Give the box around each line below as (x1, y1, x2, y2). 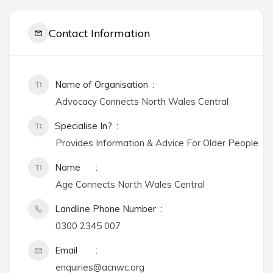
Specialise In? (55, 120, 112, 132)
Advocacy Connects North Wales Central (55, 96, 229, 107)
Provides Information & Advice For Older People (55, 137, 258, 149)
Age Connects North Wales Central (55, 179, 205, 190)
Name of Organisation (55, 79, 148, 90)
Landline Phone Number (55, 203, 156, 214)
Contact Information (49, 26, 150, 40)
